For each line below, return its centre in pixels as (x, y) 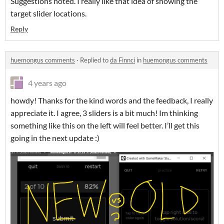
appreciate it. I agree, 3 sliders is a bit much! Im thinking (104, 113)
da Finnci (122, 60)
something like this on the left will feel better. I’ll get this (105, 125)
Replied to (95, 60)
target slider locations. (48, 13)
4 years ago (47, 83)
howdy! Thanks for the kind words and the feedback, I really (112, 100)
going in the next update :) (55, 138)
